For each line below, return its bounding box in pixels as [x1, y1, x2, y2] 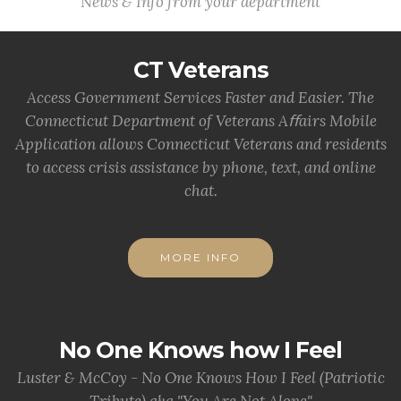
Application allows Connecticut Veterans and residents [14, 133, 387, 154]
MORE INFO [160, 250, 241, 264]
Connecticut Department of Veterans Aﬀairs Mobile [24, 110, 377, 131]
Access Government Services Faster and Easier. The [27, 87, 374, 107]
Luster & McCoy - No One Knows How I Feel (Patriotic [16, 367, 385, 388]
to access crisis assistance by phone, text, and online [25, 157, 376, 177]
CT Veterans [132, 55, 269, 83]
